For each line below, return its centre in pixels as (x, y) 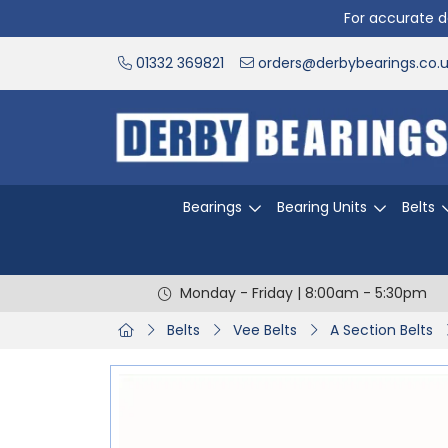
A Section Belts (381, 330)
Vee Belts (265, 330)
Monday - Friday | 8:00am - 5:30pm (303, 293)
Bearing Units (322, 207)
